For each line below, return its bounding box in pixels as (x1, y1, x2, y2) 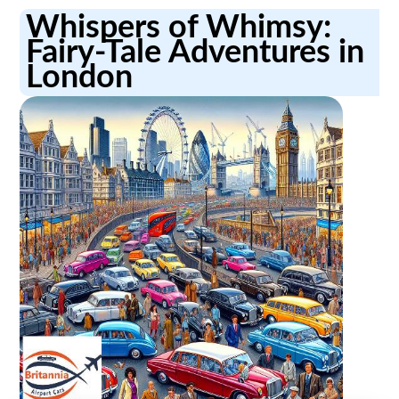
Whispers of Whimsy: (26, 11, 332, 44)
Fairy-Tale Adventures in (26, 36, 365, 69)
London (26, 61, 134, 94)
